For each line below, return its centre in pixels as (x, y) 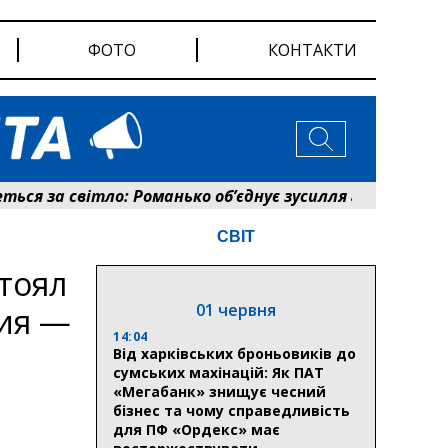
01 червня (236, 309)
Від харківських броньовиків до (234, 353)
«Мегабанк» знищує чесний (219, 391)
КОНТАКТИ (313, 50)
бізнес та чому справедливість (231, 410)
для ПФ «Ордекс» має (196, 429)
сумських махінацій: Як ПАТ (218, 372)
